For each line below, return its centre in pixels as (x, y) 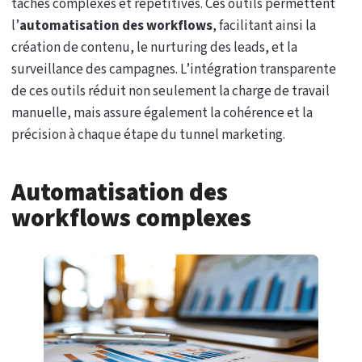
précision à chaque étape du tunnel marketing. (148, 135)
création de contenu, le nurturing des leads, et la (154, 48)
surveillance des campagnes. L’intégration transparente (174, 69)
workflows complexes (131, 219)
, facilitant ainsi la (264, 26)
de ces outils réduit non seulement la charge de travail (170, 91)
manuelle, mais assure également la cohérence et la (162, 113)
